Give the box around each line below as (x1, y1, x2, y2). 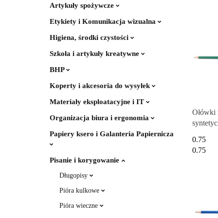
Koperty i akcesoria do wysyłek (50, 82, 152, 90)
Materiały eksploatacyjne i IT (50, 98, 146, 106)
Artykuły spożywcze (50, 1, 116, 9)
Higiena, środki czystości (50, 34, 130, 41)
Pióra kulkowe (59, 187, 101, 194)
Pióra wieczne (59, 202, 100, 209)
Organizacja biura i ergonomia (50, 114, 151, 122)
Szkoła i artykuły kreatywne (50, 50, 141, 57)
